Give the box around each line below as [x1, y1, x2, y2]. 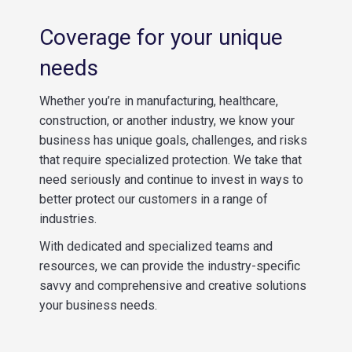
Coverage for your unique [39, 24, 283, 50]
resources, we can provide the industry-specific [39, 258, 300, 273]
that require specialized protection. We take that [39, 152, 302, 167]
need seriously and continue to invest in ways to [39, 172, 303, 187]
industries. [39, 211, 97, 226]
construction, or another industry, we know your [39, 113, 295, 128]
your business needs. [39, 298, 157, 313]
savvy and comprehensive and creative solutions [39, 278, 306, 293]
